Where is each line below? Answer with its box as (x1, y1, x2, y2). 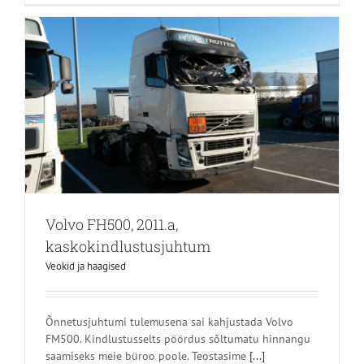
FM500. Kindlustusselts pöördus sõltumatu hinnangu (45, 331, 310, 347)
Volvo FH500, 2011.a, (45, 214, 178, 235)
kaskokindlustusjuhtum (45, 236, 210, 257)
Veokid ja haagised (45, 259, 126, 274)
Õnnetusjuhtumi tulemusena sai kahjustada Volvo (45, 314, 293, 330)
